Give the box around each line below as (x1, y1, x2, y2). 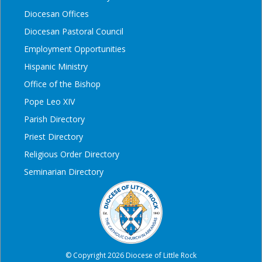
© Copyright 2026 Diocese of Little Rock (65, 250, 196, 260)
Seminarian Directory (24, 166, 104, 177)
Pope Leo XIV (24, 95, 75, 107)
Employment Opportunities (24, 43, 126, 54)
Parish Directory (24, 113, 85, 125)
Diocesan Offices (24, 8, 89, 19)
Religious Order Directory (24, 148, 119, 160)
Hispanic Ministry (24, 60, 88, 72)
